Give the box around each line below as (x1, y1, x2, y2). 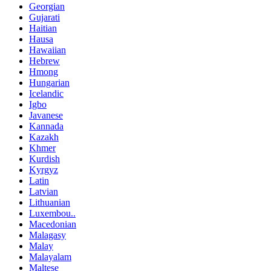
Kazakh (29, 132, 59, 143)
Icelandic (29, 88, 64, 99)
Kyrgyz (29, 165, 58, 175)
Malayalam (29, 252, 71, 263)
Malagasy (29, 230, 66, 241)
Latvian (29, 186, 58, 197)
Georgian (29, 1, 65, 12)
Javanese (29, 110, 63, 121)
